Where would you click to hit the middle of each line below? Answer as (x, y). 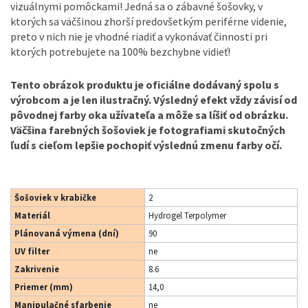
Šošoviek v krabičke (55, 197)
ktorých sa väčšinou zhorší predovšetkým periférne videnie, (148, 21)
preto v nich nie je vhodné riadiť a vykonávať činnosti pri (139, 36)
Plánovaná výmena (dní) (67, 233)
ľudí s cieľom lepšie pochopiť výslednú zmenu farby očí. (146, 145)
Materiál (32, 215)
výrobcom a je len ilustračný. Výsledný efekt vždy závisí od (154, 100)
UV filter (32, 251)
